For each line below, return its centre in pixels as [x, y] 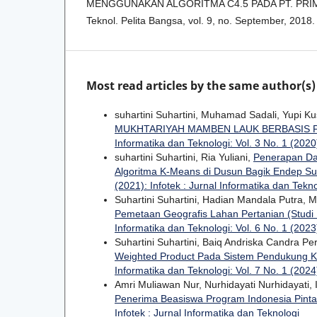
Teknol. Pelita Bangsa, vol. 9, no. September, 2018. [201, 20]
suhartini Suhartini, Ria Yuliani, [184, 157]
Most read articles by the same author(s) [201, 86]
